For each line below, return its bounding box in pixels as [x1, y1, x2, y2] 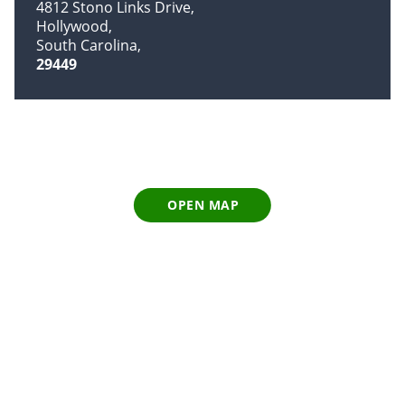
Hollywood [36, 16, 108, 37]
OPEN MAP [167, 196, 240, 214]
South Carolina [36, 35, 137, 56]
